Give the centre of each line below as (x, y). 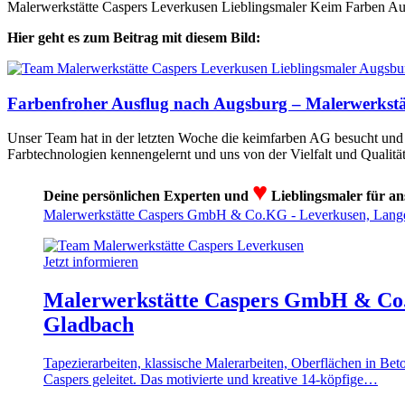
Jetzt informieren (91, 262)
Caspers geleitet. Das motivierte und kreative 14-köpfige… (211, 380)
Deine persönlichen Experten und (148, 196)
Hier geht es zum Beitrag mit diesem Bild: (134, 37)
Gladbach (89, 325)
